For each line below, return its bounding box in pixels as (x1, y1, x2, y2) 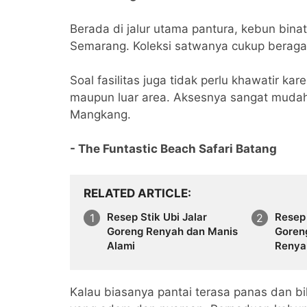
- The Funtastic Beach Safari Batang (70, 141, 277, 156)
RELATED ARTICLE (84, 186, 188, 200)
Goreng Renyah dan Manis (107, 224, 238, 238)
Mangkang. (70, 107, 131, 121)
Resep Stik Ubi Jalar (107, 210, 207, 223)
